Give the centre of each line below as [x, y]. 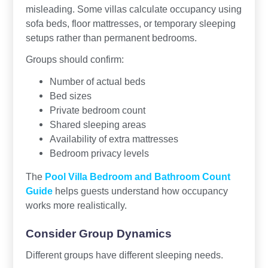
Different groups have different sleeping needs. [124, 255]
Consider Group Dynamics [98, 234]
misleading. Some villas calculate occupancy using [133, 9]
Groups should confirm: [74, 60]
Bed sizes [70, 96]
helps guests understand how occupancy [140, 191]
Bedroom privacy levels [99, 153]
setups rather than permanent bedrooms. [111, 37]
